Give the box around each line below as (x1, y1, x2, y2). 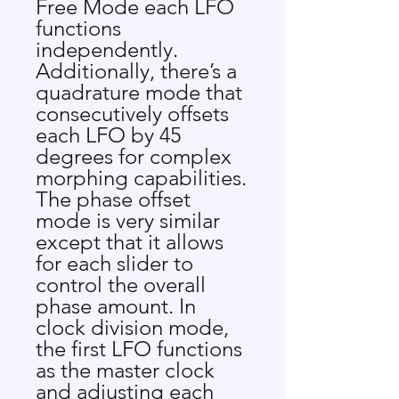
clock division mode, (36, 314, 229, 340)
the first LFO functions (36, 336, 242, 362)
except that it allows (36, 229, 224, 255)
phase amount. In (36, 293, 196, 319)
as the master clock (36, 357, 215, 383)
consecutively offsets (36, 101, 229, 126)
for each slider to (36, 250, 193, 276)
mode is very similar (36, 208, 220, 233)
